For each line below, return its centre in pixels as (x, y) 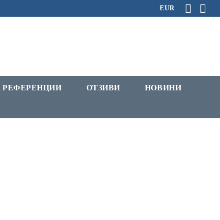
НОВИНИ (163, 88)
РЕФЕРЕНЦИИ (32, 88)
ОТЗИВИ (103, 88)
